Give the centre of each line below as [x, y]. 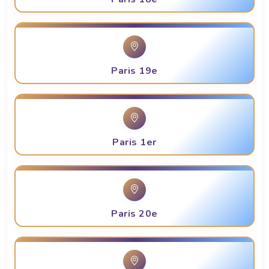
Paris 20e [134, 214]
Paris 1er [134, 143]
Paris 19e [134, 71]
